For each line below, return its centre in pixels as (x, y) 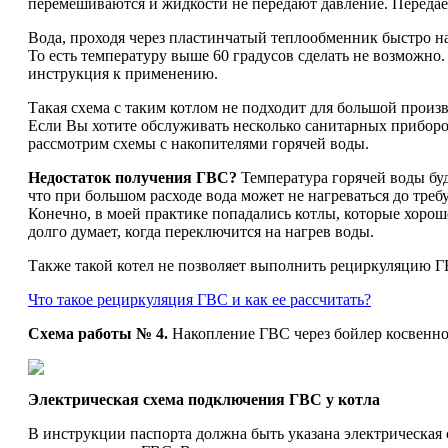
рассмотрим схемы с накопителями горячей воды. (198, 143)
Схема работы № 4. (98, 333)
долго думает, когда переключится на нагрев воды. (201, 231)
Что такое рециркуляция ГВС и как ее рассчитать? (199, 299)
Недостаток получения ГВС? (132, 177)
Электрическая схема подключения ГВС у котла (204, 399)
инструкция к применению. (123, 73)
